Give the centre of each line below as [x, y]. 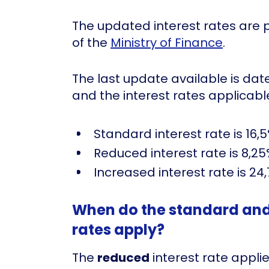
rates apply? [118, 229]
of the [91, 42]
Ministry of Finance [167, 42]
